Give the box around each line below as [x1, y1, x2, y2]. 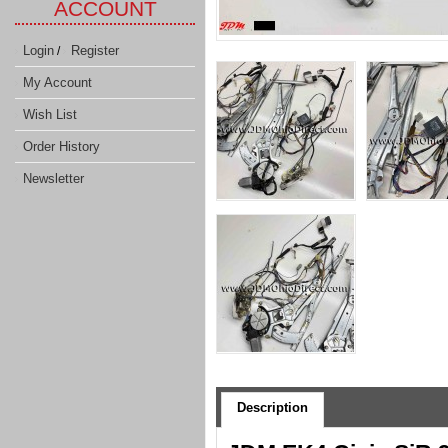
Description [237, 400, 308, 415]
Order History [23, 139, 100, 154]
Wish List [23, 107, 77, 122]
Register [71, 43, 119, 58]
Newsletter [23, 171, 84, 186]
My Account [23, 75, 92, 90]
